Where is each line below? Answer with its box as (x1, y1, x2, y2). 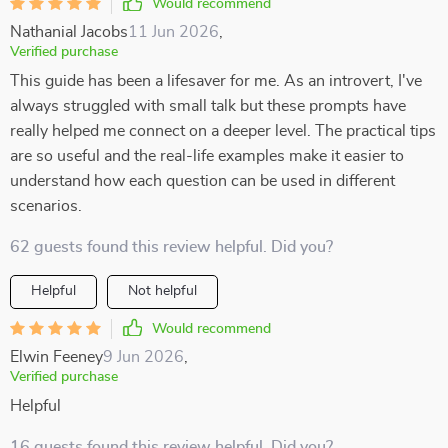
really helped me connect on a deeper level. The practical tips (10, 123, 436, 139)
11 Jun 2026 (128, 24, 219, 40)
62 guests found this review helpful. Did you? (10, 239, 333, 255)
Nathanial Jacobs (10, 24, 128, 40)
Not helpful (128, 284, 197, 298)
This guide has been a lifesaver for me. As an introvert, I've (10, 73, 422, 89)
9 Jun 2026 (103, 349, 184, 365)
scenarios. (10, 198, 82, 214)
